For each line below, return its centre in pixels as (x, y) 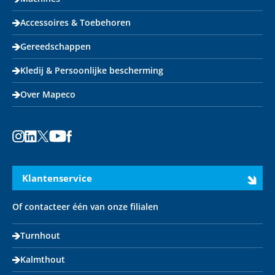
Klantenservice (57, 178)
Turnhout (40, 235)
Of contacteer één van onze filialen (85, 207)
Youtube (66, 148)
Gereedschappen (56, 46)
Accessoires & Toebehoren (76, 22)
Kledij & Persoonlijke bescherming (92, 70)
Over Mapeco (48, 94)
